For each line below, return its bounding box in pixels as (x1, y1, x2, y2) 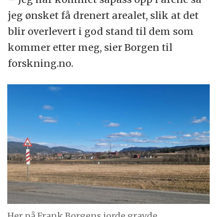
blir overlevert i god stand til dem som (7, 25, 194, 37)
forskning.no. (7, 57, 73, 69)
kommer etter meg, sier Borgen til (7, 41, 172, 53)
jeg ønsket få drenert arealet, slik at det (7, 9, 199, 21)
